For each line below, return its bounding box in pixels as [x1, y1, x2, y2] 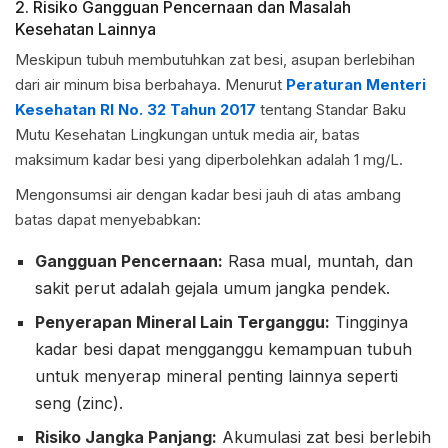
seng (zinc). [35, 393, 123, 414]
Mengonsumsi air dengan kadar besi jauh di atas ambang [15, 185, 401, 205]
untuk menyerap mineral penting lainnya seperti [35, 366, 398, 387]
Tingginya [330, 312, 408, 333]
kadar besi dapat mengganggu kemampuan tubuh [35, 339, 412, 360]
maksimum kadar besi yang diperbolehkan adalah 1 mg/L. [15, 150, 403, 170]
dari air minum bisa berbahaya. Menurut [15, 75, 286, 95]
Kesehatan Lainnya [15, 18, 156, 39]
